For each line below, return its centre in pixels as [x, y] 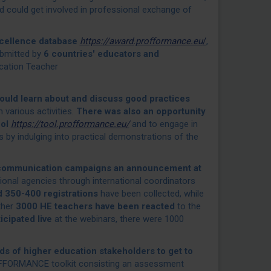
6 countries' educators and [101, 54]
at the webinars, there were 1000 [118, 219]
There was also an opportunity [141, 111]
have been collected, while [151, 194]
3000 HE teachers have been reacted [95, 206]
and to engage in [163, 124]
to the [188, 206]
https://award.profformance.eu [141, 41]
